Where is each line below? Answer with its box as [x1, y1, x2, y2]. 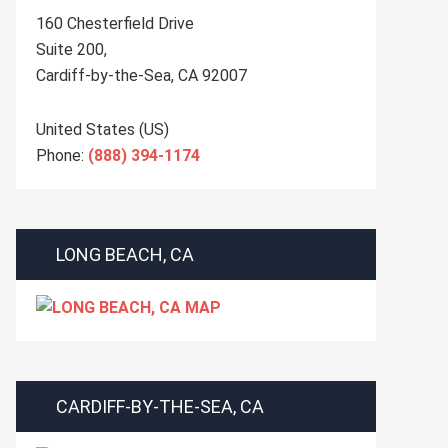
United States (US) [36, 120, 169, 139]
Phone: [36, 146, 88, 165]
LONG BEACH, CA [56, 244, 194, 265]
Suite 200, [36, 40, 107, 59]
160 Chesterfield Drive [36, 14, 194, 33]
